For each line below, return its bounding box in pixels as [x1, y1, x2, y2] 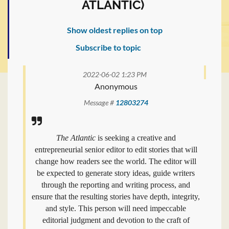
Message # [83, 98, 116, 107]
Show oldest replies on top [66, 25, 163, 35]
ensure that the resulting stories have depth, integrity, [32, 192, 200, 201]
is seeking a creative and [95, 133, 176, 142]
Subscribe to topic [76, 42, 141, 52]
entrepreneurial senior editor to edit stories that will [34, 145, 197, 154]
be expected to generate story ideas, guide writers [37, 169, 195, 177]
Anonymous [94, 81, 138, 91]
